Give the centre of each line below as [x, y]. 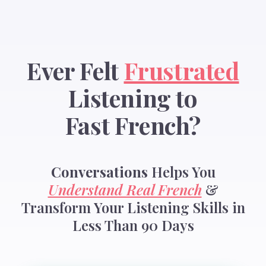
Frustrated [181, 70]
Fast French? [133, 125]
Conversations [99, 172]
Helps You [181, 172]
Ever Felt [75, 70]
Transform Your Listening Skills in [133, 207]
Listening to [133, 98]
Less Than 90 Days [133, 225]
